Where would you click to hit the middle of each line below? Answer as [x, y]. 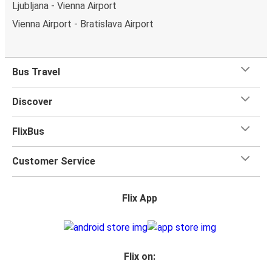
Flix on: [140, 256]
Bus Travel [36, 72]
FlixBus [28, 131]
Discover [32, 101]
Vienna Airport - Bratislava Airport [83, 24]
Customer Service [54, 161]
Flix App [140, 198]
